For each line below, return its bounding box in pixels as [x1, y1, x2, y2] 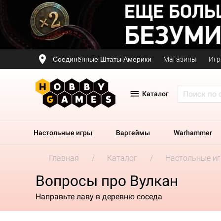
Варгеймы [116, 129, 150, 137]
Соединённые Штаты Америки [53, 55, 151, 63]
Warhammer [174, 129, 212, 137]
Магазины [163, 55, 197, 63]
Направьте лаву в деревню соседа [36, 191, 162, 201]
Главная [49, 153, 79, 163]
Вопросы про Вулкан [36, 172, 178, 189]
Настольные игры [34, 129, 92, 137]
